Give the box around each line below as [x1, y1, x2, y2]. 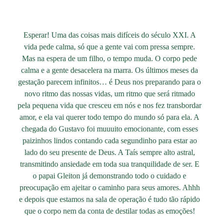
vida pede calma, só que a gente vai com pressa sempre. [24, 43, 195, 51]
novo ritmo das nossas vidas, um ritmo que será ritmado [24, 89, 195, 98]
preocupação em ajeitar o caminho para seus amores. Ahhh [19, 183, 200, 192]
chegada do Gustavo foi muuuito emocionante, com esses [21, 125, 198, 133]
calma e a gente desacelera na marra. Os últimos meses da [21, 66, 198, 75]
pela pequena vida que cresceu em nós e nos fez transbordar [18, 101, 201, 110]
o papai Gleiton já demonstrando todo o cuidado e [33, 172, 186, 180]
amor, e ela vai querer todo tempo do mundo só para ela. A [20, 113, 199, 122]
